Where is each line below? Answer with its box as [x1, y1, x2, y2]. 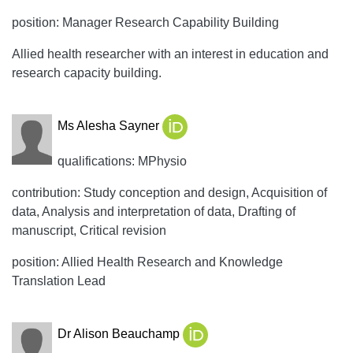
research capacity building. [12, 66, 162, 80]
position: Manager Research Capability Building [12, 16, 279, 29]
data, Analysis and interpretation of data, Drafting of [12, 205, 295, 218]
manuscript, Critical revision [12, 224, 166, 237]
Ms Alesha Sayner [57, 119, 162, 133]
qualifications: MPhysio [57, 154, 187, 168]
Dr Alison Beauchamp [57, 327, 183, 341]
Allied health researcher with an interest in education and [12, 47, 329, 61]
